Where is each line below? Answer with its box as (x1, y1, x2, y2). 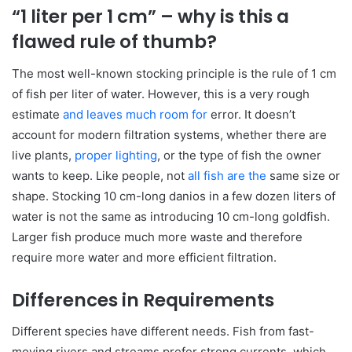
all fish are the (188, 167, 266, 183)
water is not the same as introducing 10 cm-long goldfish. (12, 208, 330, 224)
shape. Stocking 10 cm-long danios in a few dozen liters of (12, 188, 335, 203)
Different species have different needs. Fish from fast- (12, 324, 314, 339)
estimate (12, 106, 63, 122)
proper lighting (75, 147, 157, 163)
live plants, (12, 147, 75, 163)
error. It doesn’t (207, 106, 295, 122)
